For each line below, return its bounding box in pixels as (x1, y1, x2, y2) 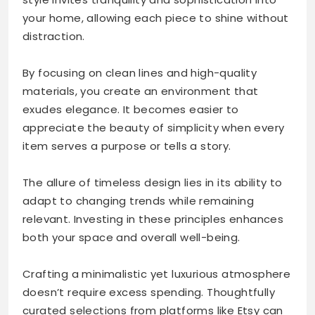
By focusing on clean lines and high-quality (22, 65, 257, 80)
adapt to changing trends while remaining (22, 193, 254, 208)
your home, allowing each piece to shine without (22, 10, 289, 25)
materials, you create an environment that (22, 83, 259, 98)
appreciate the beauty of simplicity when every (22, 120, 285, 135)
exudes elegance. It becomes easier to (22, 101, 239, 117)
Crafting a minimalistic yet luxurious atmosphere (22, 266, 291, 281)
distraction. (22, 28, 85, 44)
